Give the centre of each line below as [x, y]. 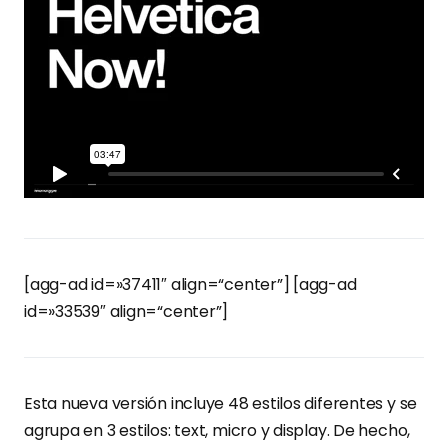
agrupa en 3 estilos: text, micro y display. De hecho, [217, 430]
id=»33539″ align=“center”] [126, 311]
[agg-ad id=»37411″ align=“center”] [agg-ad [190, 284]
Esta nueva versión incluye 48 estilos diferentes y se [221, 403]
